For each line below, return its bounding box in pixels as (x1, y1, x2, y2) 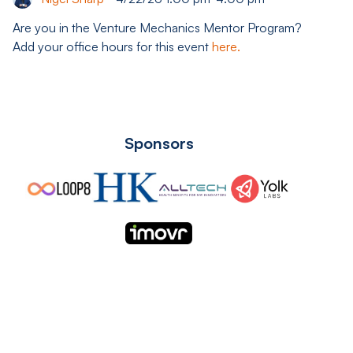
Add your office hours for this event (13, 38, 212, 54)
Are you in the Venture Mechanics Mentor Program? (13, 19, 302, 35)
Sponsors (124, 132, 194, 153)
